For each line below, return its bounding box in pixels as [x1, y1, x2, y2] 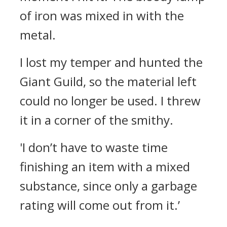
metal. [20, 26, 56, 43]
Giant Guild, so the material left [20, 73, 197, 90]
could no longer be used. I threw [20, 92, 201, 109]
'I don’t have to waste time [20, 139, 168, 156]
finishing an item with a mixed [20, 158, 190, 175]
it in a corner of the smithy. [20, 111, 173, 128]
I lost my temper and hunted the [20, 54, 203, 70]
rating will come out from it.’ [20, 197, 180, 213]
